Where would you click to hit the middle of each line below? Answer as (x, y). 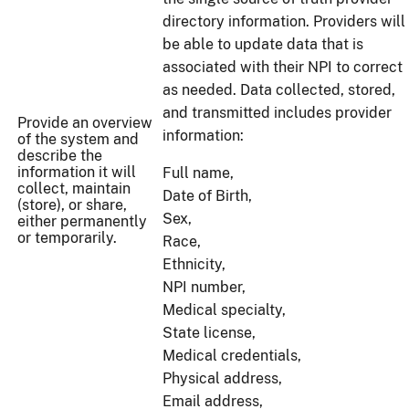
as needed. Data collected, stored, (279, 90)
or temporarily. (67, 238)
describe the (60, 156)
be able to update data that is (263, 45)
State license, (211, 333)
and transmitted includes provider (277, 113)
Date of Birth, (209, 196)
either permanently (82, 222)
